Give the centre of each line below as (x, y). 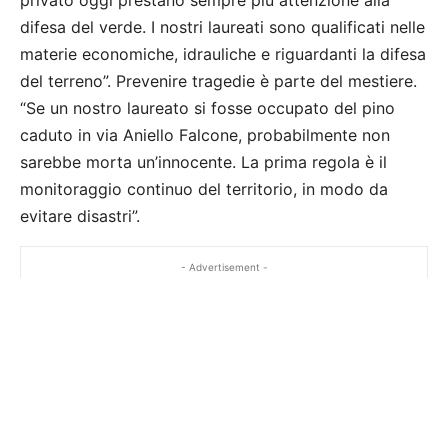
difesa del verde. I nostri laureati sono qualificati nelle (222, 27)
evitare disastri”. (80, 216)
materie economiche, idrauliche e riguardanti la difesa (223, 54)
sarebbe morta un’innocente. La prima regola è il (203, 162)
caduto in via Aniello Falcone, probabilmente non (205, 135)
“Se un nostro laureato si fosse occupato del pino (207, 108)
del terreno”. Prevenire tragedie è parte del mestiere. (218, 81)
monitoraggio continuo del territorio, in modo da (204, 189)
